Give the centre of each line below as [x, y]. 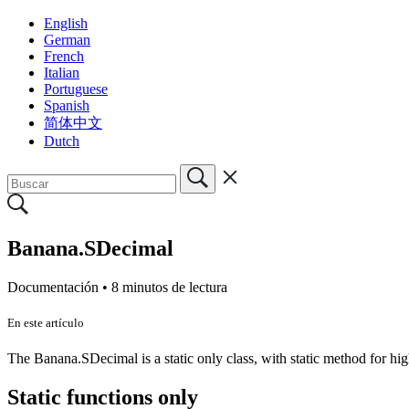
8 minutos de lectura [169, 287]
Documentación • [59, 287]
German [67, 39]
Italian [62, 72]
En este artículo [46, 322]
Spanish [67, 105]
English [66, 23]
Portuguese [76, 89]
